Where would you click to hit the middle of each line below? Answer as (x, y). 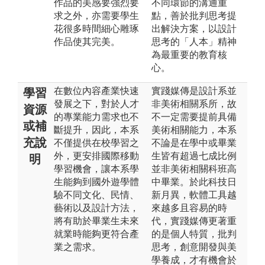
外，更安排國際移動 (96, 156)
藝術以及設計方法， (96, 208)
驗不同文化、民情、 (96, 195)
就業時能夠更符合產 (96, 234)
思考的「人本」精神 (194, 41)
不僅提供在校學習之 (96, 143)
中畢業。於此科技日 (194, 182)
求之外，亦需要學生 (96, 15)
